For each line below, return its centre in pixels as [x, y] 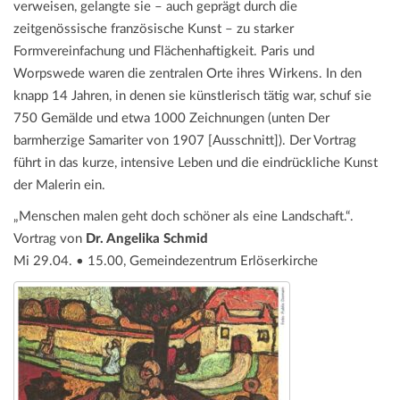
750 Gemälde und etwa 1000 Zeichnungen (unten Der [171, 118]
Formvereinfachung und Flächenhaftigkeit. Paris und [164, 51]
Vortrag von [50, 238]
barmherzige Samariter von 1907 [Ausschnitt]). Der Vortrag [185, 140]
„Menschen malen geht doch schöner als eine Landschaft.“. [183, 216]
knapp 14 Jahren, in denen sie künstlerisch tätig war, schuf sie [192, 96]
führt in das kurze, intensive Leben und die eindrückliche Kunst [196, 162]
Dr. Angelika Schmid [147, 238]
